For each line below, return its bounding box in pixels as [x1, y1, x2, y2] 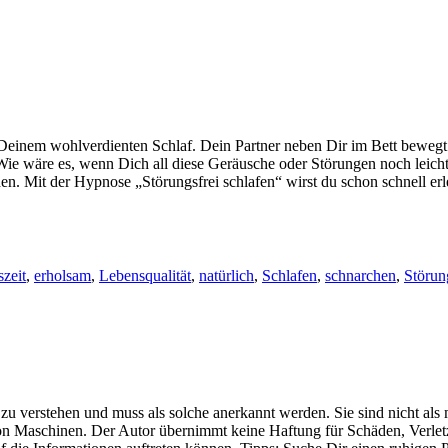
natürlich [199, 266, 254, 284]
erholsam [34, 266, 91, 284]
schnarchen [325, 266, 396, 284]
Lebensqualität [99, 266, 191, 284]
